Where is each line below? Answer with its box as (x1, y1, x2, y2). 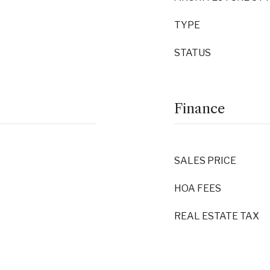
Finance (174, 101, 225, 117)
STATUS (174, 47, 211, 58)
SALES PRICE (174, 155, 236, 166)
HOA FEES (174, 183, 221, 194)
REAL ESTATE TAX (174, 210, 259, 222)
